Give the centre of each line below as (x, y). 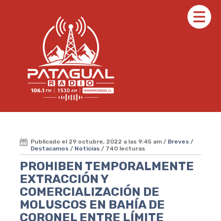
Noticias (87, 148)
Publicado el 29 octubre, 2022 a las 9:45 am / (99, 141)
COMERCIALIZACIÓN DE (90, 192)
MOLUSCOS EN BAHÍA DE (92, 204)
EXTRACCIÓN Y (64, 179)
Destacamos (50, 148)
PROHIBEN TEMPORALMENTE (107, 166)
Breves (178, 141)
